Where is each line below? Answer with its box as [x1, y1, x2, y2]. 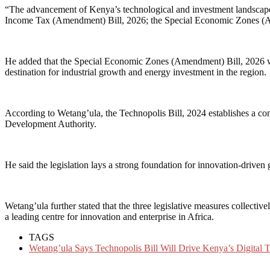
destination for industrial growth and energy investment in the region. [5, 66, 266, 77]
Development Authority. [5, 118, 96, 129]
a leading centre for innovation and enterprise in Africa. [5, 211, 214, 222]
